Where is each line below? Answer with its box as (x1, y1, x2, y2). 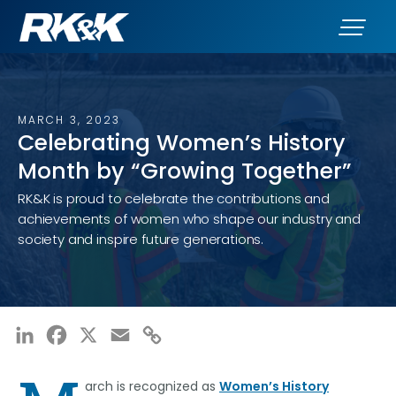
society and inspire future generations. (18, 229, 264, 248)
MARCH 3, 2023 (18, 112, 121, 127)
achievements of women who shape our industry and (18, 209, 361, 228)
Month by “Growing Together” (18, 156, 352, 187)
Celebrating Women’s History (18, 127, 346, 158)
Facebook (70, 324, 140, 345)
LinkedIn (38, 324, 94, 345)
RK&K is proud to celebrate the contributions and (18, 188, 330, 208)
